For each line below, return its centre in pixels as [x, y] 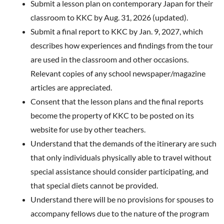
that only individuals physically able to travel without [121, 157]
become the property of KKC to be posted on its [112, 115]
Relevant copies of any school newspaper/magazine [118, 73]
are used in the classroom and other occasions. [109, 59]
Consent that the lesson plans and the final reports [117, 101]
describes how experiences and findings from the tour [122, 45]
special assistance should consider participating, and [119, 171]
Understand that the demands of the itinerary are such [123, 143]
